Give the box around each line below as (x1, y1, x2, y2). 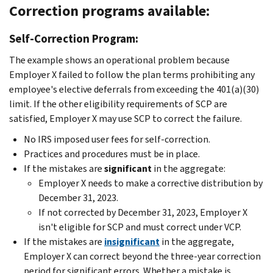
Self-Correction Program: (9, 30, 138, 46)
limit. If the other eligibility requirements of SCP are (9, 97, 227, 110)
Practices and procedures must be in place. (24, 147, 200, 160)
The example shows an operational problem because (9, 53, 230, 66)
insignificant (104, 235, 160, 248)
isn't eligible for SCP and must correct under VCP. (38, 220, 241, 233)
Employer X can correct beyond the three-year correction (24, 249, 261, 263)
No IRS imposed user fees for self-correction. (24, 132, 210, 146)
